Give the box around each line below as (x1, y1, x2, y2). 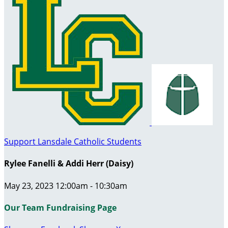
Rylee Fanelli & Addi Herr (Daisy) (4, 158, 133, 169)
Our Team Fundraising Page (4, 202, 117, 213)
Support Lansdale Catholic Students (4, 136, 141, 147)
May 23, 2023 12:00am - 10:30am (4, 180, 127, 191)
